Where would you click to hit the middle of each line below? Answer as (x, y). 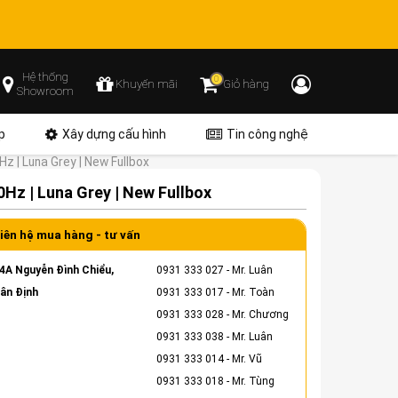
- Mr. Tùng (249, 381)
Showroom (45, 92)
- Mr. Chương (256, 314)
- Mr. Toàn (249, 292)
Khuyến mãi (146, 84)
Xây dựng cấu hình (114, 134)
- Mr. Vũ (243, 358)
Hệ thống (45, 77)
